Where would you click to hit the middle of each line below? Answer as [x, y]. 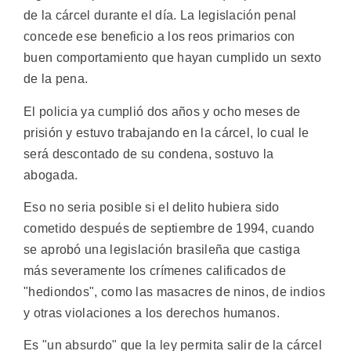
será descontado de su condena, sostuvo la [149, 154]
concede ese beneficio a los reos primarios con [159, 37]
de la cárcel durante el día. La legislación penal [160, 16]
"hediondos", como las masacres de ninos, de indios [174, 291]
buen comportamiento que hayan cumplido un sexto [173, 58]
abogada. [51, 175]
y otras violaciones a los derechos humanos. [152, 313]
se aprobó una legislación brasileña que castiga [162, 249]
